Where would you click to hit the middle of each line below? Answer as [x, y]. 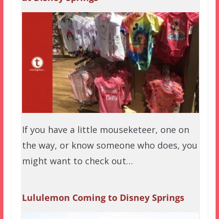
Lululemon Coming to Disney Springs [103, 198]
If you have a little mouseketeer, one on [105, 130]
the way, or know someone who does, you [109, 145]
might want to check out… [77, 161]
